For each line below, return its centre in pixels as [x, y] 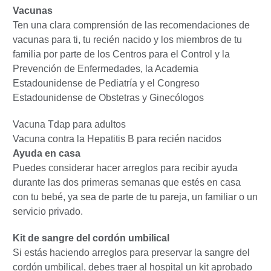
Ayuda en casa [47, 154]
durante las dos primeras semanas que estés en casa [127, 183]
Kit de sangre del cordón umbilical [91, 238]
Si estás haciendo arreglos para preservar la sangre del [131, 253]
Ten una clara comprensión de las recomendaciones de [131, 25]
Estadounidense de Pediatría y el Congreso [106, 83]
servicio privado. [48, 212]
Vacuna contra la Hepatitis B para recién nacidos [117, 139]
